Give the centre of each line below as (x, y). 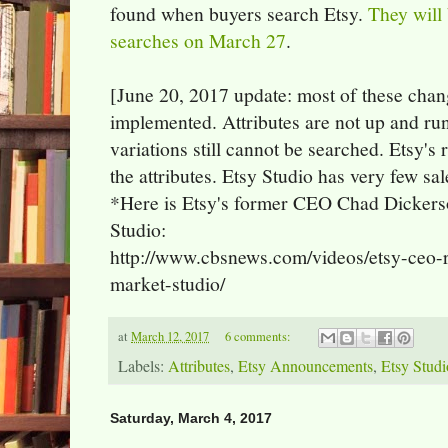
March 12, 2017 (170, 337)
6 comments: (259, 337)
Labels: (143, 366)
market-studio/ (167, 284)
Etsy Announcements (305, 366)
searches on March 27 (198, 41)
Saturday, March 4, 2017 (191, 418)
